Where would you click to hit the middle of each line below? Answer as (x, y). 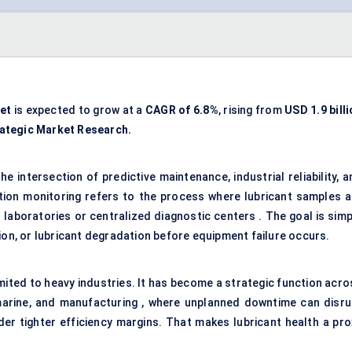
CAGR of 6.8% (181, 110)
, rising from (251, 110)
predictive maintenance (165, 177)
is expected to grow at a (78, 110)
